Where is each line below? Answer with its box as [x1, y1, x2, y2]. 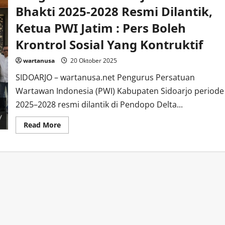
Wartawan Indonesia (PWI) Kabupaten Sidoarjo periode [15, 85, 224, 96]
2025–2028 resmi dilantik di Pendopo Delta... [15, 99, 183, 110]
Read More [23, 120, 61, 130]
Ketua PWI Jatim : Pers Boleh [15, 20, 186, 36]
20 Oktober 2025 [68, 56, 117, 65]
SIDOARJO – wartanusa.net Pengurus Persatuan [15, 72, 195, 83]
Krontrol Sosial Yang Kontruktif [15, 36, 203, 53]
